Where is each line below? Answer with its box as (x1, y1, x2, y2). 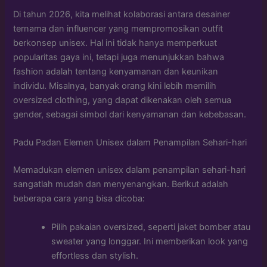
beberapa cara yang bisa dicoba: (13, 193, 145, 204)
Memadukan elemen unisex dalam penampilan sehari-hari (13, 164, 246, 176)
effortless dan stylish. (51, 250, 139, 261)
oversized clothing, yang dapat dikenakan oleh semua (13, 95, 232, 106)
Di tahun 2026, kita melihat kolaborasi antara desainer (13, 9, 231, 20)
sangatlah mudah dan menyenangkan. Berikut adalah (13, 179, 229, 190)
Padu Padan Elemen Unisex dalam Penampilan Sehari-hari (13, 137, 247, 148)
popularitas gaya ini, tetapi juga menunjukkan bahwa (13, 52, 225, 63)
